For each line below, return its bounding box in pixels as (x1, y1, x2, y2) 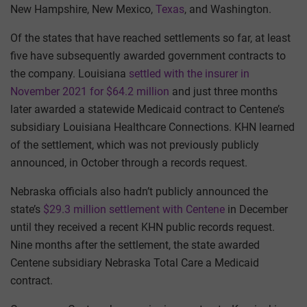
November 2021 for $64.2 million (10, 85, 169, 99)
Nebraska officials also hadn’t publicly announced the (10, 185, 268, 199)
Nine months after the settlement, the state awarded (10, 238, 260, 252)
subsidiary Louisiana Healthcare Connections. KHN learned (10, 121, 295, 134)
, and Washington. (184, 3, 271, 16)
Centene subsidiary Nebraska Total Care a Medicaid (10, 256, 259, 270)
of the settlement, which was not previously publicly (10, 138, 259, 152)
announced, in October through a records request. (10, 156, 247, 170)
